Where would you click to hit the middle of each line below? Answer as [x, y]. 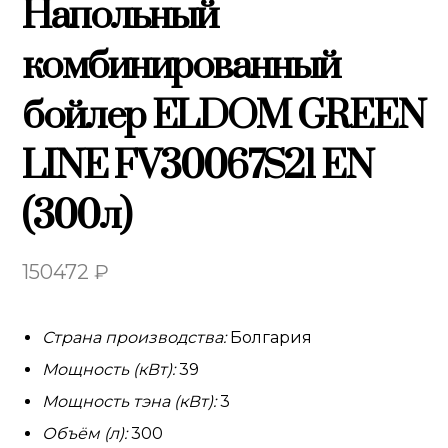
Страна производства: [134, 337]
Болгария [269, 337]
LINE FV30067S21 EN [198, 166]
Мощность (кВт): [111, 369]
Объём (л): [87, 433]
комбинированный [181, 66]
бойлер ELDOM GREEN [224, 116]
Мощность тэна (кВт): [131, 401]
